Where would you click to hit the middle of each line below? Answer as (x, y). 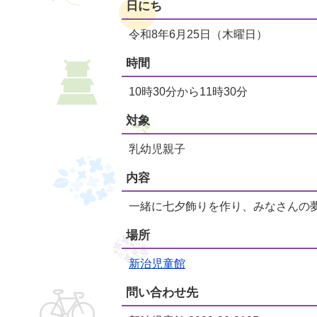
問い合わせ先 (162, 293)
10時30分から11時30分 (188, 92)
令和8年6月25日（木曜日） (198, 34)
